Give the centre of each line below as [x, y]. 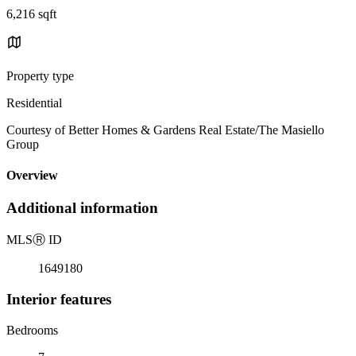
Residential [34, 103]
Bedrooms [32, 330]
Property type [40, 75]
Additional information [82, 208]
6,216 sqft [31, 14]
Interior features [59, 299]
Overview [32, 176]
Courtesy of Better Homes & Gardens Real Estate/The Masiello [165, 130]
